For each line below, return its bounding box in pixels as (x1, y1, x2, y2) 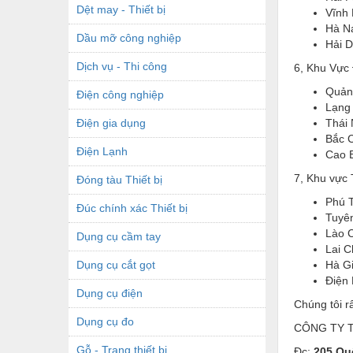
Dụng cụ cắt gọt (76, 258, 155, 271)
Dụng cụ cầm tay (76, 229, 161, 243)
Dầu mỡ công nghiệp (76, 31, 181, 44)
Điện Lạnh (76, 144, 128, 158)
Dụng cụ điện (76, 286, 143, 299)
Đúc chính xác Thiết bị (76, 201, 188, 214)
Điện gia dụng (76, 116, 146, 129)
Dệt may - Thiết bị (76, 2, 165, 16)
